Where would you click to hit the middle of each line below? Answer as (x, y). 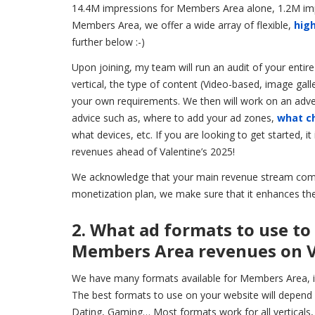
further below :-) (108, 41)
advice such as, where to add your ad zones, (174, 117)
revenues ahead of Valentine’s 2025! (153, 151)
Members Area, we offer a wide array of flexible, (183, 25)
